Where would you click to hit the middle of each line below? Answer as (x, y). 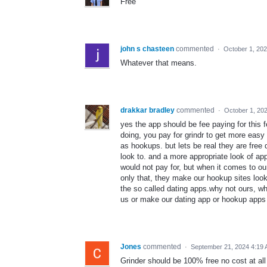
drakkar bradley (148, 110)
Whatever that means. (159, 63)
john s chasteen (147, 49)
